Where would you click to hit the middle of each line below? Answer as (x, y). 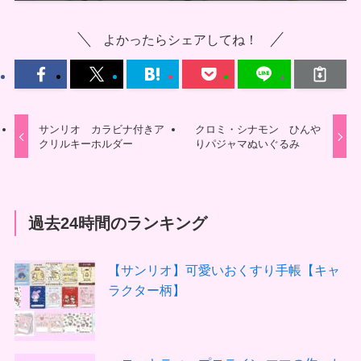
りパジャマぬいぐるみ (247, 143)
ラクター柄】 (147, 290)
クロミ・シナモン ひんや (257, 129)
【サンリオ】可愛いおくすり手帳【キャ (224, 270)
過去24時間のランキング (118, 223)
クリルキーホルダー (86, 143)
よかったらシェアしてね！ (180, 39)
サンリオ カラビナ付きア (102, 129)
